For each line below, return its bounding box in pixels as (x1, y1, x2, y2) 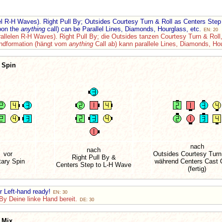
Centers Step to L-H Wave (56, 161, 131, 168)
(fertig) (188, 165, 206, 172)
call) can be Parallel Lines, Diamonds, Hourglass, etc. (45, 25, 203, 33)
